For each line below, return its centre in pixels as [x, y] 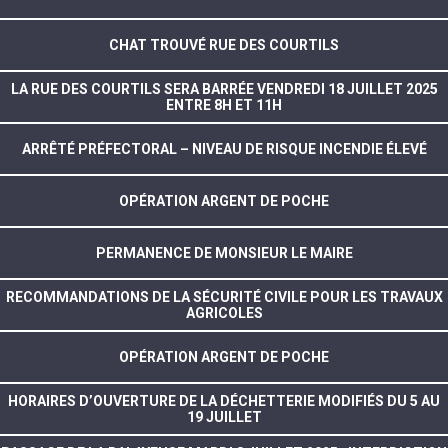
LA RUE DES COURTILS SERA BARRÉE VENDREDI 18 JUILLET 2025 [224, 88]
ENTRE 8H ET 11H [224, 104]
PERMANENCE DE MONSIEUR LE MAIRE [224, 252]
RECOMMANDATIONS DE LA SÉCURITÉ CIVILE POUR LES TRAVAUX [224, 296]
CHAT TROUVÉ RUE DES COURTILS [224, 44]
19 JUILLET [224, 416]
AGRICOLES [224, 312]
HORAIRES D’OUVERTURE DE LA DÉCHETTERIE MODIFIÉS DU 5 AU [224, 400]
